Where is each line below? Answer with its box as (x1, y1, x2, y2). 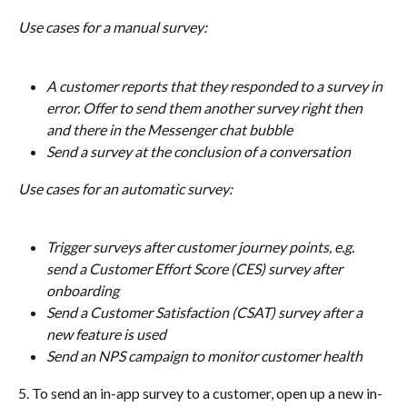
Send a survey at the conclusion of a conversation (46, 143, 351, 161)
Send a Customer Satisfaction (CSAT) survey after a (46, 303, 365, 322)
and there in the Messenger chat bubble (46, 121, 293, 139)
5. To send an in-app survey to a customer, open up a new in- (18, 383, 382, 402)
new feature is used (46, 325, 166, 343)
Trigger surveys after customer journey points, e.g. (46, 238, 357, 256)
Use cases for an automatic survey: (18, 179, 233, 197)
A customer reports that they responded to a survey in (46, 77, 385, 95)
